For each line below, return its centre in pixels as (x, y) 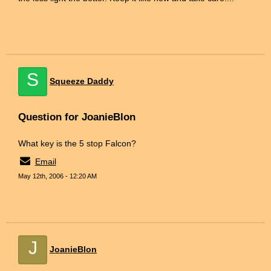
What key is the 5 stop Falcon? (77, 143)
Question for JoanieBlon (77, 117)
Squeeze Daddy (82, 81)
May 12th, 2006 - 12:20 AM (57, 176)
